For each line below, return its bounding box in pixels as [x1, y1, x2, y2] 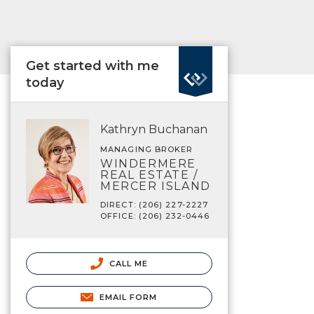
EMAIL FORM [99, 292, 158, 303]
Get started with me [26, 58, 159, 74]
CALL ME [106, 259, 149, 268]
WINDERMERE [100, 157, 196, 170]
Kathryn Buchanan [100, 123, 207, 136]
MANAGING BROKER [100, 144, 193, 154]
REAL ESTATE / [100, 168, 198, 182]
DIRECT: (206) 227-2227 [100, 200, 209, 210]
